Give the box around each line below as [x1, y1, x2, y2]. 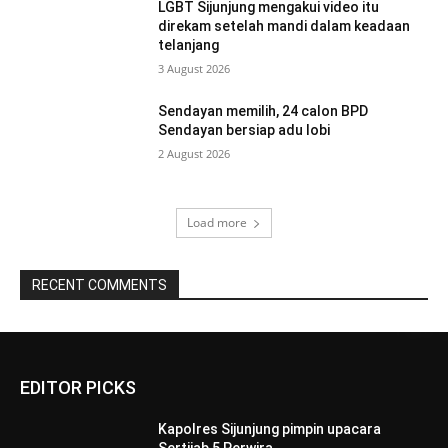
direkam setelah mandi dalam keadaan [158, 18, 411, 35]
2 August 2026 [158, 146, 231, 162]
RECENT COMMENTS [32, 277, 167, 294]
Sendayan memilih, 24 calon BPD [158, 103, 369, 120]
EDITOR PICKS [20, 377, 136, 399]
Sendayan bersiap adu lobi [158, 122, 331, 139]
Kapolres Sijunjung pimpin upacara [158, 421, 382, 438]
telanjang [158, 37, 220, 54]
